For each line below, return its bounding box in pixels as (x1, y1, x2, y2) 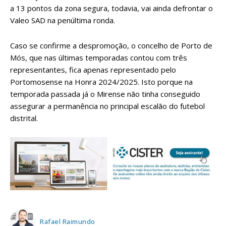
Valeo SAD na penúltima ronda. (10, 15, 115, 25)
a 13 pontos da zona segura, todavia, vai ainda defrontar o (10, 3, 213, 13)
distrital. (10, 112, 38, 123)
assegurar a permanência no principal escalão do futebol (10, 100, 205, 111)
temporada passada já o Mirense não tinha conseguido (10, 88, 200, 99)
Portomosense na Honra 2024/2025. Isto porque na (10, 76, 193, 87)
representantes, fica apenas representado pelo (10, 64, 176, 75)
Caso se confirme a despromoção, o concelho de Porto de (10, 40, 212, 50)
